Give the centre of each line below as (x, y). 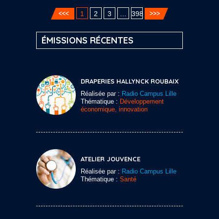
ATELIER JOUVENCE (110, 159)
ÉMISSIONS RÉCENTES (88, 40)
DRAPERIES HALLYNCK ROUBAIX (130, 81)
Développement (142, 101)
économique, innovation (114, 109)
